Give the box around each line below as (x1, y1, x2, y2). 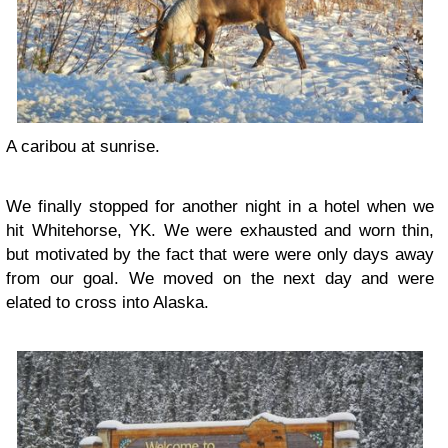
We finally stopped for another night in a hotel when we (6, 197, 434, 217)
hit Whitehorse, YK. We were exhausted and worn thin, (6, 221, 434, 241)
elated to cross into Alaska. (6, 293, 209, 313)
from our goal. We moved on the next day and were (6, 269, 434, 289)
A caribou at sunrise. (6, 137, 160, 157)
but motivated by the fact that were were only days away (6, 245, 434, 265)
